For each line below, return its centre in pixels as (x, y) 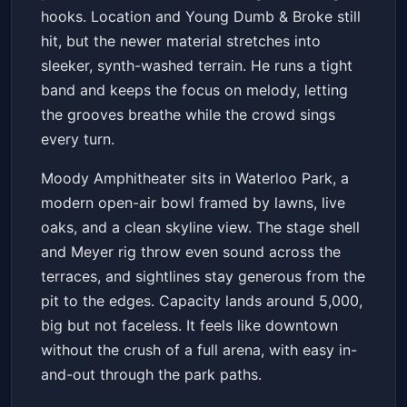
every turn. (78, 139)
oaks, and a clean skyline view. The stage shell (200, 228)
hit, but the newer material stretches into (181, 41)
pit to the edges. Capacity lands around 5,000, (202, 301)
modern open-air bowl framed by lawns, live (193, 203)
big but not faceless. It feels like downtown (189, 326)
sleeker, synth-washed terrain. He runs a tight (197, 66)
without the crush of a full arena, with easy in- (199, 350)
